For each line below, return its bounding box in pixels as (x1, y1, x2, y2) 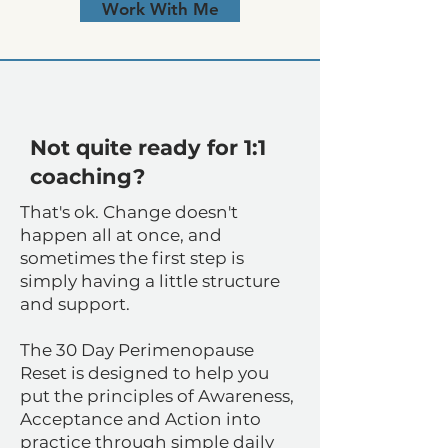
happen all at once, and (20, 225, 222, 245)
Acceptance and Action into (20, 409, 261, 429)
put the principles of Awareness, (20, 386, 294, 406)
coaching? (30, 164, 145, 189)
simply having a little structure (20, 271, 280, 291)
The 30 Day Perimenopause (20, 340, 254, 360)
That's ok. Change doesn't (20, 202, 238, 222)
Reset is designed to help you (20, 363, 269, 383)
